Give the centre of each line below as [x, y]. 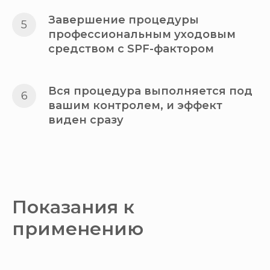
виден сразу [86, 120]
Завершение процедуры [124, 20]
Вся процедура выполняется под [150, 91]
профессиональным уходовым [142, 35]
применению [78, 229]
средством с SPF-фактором [131, 49]
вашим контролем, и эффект [135, 106]
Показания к [73, 207]
